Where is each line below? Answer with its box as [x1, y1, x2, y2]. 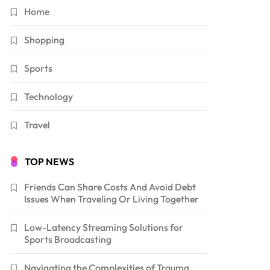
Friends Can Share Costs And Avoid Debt [24, 180, 196, 193]
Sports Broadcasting [24, 233, 112, 245]
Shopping [24, 33, 65, 46]
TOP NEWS [25, 155, 75, 168]
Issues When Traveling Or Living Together [24, 192, 199, 205]
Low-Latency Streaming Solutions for [24, 221, 184, 233]
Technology [24, 90, 74, 102]
